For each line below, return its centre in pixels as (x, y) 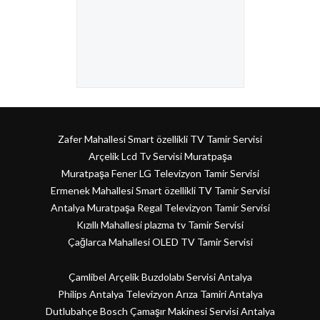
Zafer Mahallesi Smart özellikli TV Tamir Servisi (160, 139)
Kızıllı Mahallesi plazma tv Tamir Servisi (160, 225)
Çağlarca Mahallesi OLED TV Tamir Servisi (160, 242)
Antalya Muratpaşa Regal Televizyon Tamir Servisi (160, 208)
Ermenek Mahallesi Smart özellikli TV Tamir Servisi (160, 191)
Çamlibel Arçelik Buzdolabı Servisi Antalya (160, 277)
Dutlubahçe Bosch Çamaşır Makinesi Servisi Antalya (160, 311)
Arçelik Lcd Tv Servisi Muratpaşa (160, 156)
